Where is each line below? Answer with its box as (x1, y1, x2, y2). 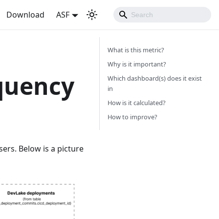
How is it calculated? (108, 98, 166, 107)
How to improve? (108, 112, 157, 121)
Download (6, 9, 45, 20)
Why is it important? (108, 60, 166, 68)
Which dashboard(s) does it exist (108, 74, 202, 83)
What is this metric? (108, 45, 164, 54)
